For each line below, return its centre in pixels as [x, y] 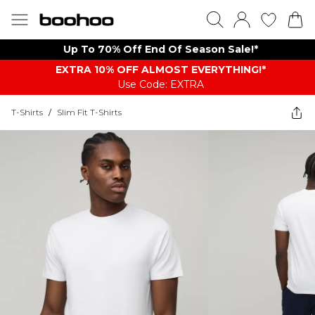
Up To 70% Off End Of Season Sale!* [160, 49]
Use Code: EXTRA [160, 84]
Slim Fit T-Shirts [89, 112]
